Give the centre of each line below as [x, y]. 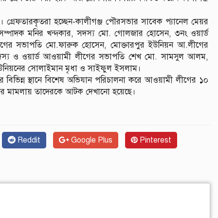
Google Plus [91, 140]
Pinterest [154, 140]
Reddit [28, 140]
